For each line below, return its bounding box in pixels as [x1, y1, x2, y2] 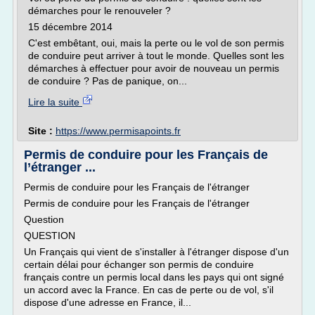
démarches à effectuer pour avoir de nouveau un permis [28, 63, 279, 74]
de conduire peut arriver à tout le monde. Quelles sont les [28, 50, 284, 61]
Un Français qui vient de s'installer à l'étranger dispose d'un [24, 246, 289, 257]
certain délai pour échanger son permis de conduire [24, 259, 254, 270]
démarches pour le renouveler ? [28, 5, 171, 16]
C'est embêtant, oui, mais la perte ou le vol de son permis [28, 37, 284, 49]
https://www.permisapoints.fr [56, 125, 181, 136]
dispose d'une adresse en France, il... [24, 297, 191, 308]
